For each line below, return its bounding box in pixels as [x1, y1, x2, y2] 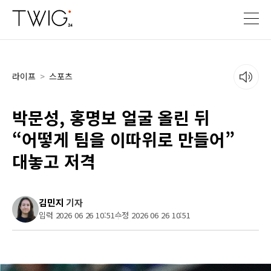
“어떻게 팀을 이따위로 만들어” [12, 127, 235, 151]
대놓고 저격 [12, 149, 96, 173]
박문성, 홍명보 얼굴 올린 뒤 [12, 105, 210, 129]
